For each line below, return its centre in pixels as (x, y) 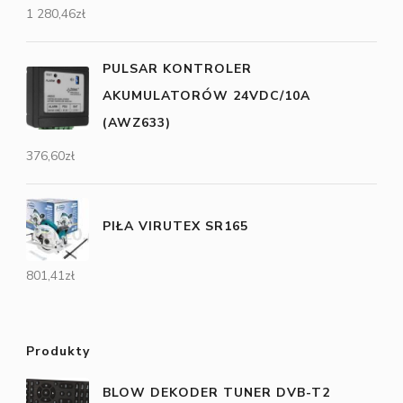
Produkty (58, 351)
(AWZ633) (137, 122)
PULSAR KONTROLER (177, 68)
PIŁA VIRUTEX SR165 (175, 227)
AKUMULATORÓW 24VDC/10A (206, 95)
